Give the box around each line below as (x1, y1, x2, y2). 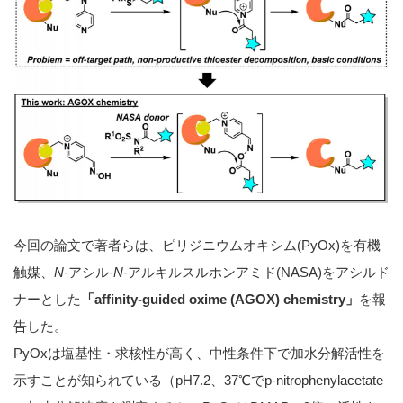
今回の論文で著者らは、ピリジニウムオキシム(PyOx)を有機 (13, 237, 381, 254)
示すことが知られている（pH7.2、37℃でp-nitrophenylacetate (13, 372, 383, 389)
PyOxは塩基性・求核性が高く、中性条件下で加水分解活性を (13, 345, 385, 362)
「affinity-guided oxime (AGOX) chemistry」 (81, 291, 359, 308)
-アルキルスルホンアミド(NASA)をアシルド (123, 264, 390, 281)
